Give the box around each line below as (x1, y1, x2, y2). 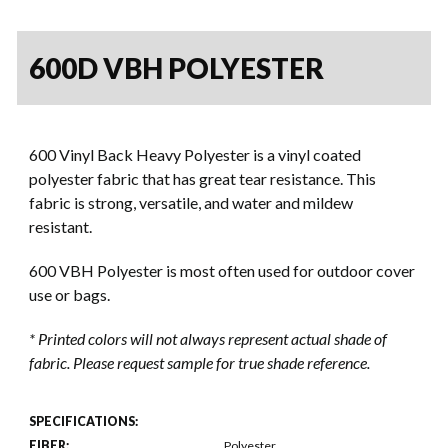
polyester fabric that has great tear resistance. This (28, 168, 377, 188)
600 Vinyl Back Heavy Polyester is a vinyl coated (28, 144, 362, 164)
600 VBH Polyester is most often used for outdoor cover (28, 260, 416, 280)
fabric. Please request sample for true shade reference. (28, 352, 371, 372)
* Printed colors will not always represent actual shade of (28, 328, 388, 348)
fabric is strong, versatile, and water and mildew (28, 192, 354, 212)
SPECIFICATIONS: (28, 414, 138, 430)
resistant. (28, 216, 92, 236)
